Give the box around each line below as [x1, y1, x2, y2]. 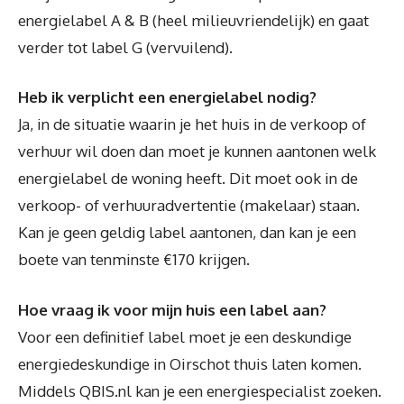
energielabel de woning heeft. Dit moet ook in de [18, 169, 358, 188]
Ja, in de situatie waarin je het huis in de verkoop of [18, 115, 366, 134]
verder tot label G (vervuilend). [18, 37, 233, 57]
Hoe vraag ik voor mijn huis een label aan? [18, 299, 326, 319]
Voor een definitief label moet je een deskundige [18, 326, 352, 346]
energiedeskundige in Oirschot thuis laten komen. [18, 353, 362, 373]
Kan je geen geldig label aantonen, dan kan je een [18, 223, 356, 243]
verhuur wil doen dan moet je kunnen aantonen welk [18, 142, 376, 161]
